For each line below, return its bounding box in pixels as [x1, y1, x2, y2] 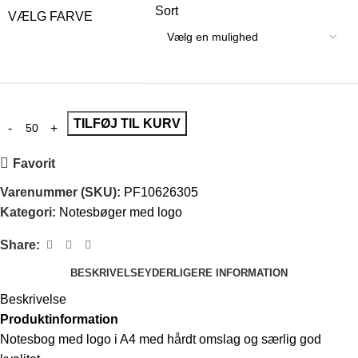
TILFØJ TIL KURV [74, 117, 181, 131]
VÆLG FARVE [8, 10, 93, 24]
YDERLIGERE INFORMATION [145, 266, 288, 279]
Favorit [13, 156, 56, 170]
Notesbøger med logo [59, 205, 182, 220]
